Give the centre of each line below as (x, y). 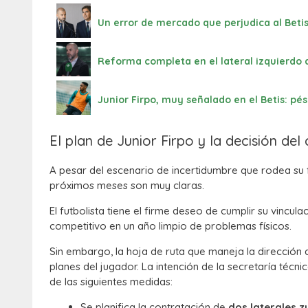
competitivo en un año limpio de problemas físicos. (170, 226)
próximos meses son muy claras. (127, 186)
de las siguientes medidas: (111, 282)
